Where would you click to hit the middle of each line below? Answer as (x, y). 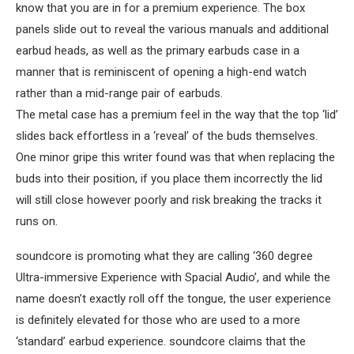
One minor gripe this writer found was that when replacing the (175, 157)
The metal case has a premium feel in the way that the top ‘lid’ (177, 114)
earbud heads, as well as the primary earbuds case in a (158, 50)
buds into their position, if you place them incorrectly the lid (169, 178)
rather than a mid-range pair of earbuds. (119, 93)
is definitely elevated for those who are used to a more (158, 320)
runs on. (37, 221)
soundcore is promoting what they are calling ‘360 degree (164, 256)
